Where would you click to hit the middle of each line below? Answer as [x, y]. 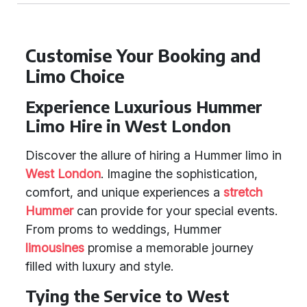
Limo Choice [75, 76]
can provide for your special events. [175, 211]
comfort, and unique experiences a [124, 192]
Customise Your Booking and [143, 56]
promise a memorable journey [169, 248]
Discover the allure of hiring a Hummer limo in [153, 155]
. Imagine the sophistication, [179, 174]
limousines [55, 248]
